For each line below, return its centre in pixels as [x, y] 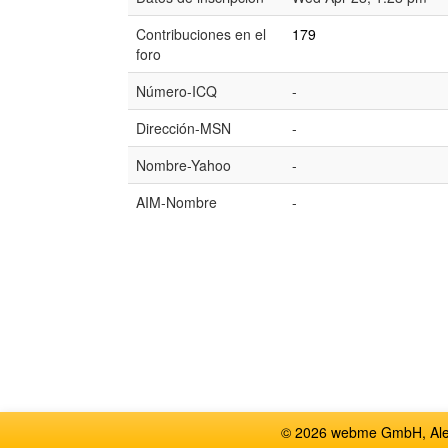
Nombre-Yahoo [183, 165]
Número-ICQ [176, 91]
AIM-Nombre [176, 202]
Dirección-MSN [183, 128]
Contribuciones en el [201, 34]
